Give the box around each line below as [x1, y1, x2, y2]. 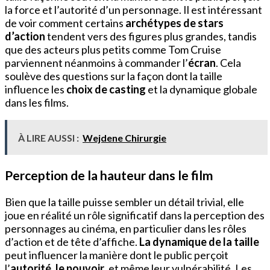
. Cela [216, 56, 241, 70]
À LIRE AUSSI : [18, 132, 79, 144]
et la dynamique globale [146, 83, 257, 96]
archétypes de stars [125, 16, 224, 30]
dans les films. [5, 96, 69, 110]
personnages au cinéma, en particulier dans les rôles [5, 222, 246, 236]
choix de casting [66, 83, 146, 96]
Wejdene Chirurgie [83, 132, 166, 144]
